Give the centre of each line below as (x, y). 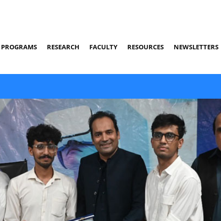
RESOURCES (146, 47)
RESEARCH (63, 47)
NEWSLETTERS (196, 47)
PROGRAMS (19, 47)
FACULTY (103, 47)
